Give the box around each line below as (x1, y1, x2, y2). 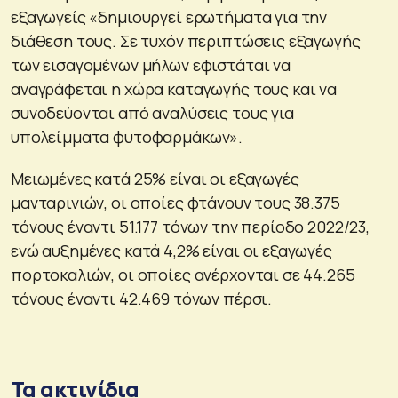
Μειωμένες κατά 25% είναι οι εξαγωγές (11, 167, 299, 189)
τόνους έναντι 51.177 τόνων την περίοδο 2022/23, (11, 215, 370, 237)
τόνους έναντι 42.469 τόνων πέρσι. (11, 287, 273, 309)
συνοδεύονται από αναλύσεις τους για (11, 101, 294, 123)
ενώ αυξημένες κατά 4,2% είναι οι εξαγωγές (11, 239, 332, 261)
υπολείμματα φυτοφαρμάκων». (11, 125, 243, 147)
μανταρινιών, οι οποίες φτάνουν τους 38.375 (11, 191, 340, 213)
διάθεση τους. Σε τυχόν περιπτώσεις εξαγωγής (11, 29, 361, 52)
